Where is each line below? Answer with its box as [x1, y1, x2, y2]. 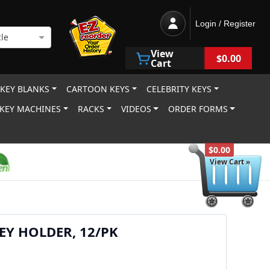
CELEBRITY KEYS [146, 83, 212, 95]
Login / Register [195, 19, 256, 28]
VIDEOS [121, 103, 151, 115]
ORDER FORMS [168, 103, 228, 115]
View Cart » [210, 157, 250, 167]
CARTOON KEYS [66, 83, 130, 95]
